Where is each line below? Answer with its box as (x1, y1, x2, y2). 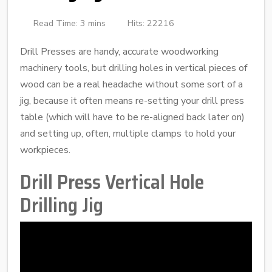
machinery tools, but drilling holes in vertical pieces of (20, 61, 247, 75)
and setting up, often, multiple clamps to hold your (20, 126, 236, 140)
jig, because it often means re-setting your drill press (20, 93, 244, 107)
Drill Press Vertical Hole (20, 166, 204, 197)
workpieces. (20, 143, 70, 157)
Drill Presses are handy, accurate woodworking (20, 44, 219, 58)
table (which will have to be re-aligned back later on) (20, 110, 245, 124)
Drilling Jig (20, 189, 103, 220)
